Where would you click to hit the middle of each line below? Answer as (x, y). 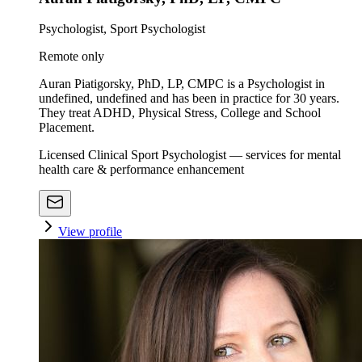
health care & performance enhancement (141, 170)
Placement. (67, 128)
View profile (90, 232)
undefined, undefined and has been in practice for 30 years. (189, 99)
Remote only (72, 57)
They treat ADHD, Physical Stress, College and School (180, 113)
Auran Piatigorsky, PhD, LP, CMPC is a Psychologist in (182, 84)
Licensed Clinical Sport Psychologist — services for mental (190, 155)
